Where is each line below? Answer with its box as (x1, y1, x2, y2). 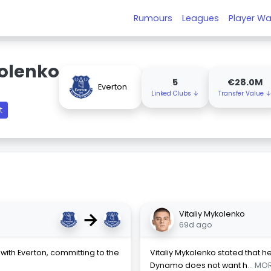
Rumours (134, 11, 173, 24)
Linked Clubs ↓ (151, 89, 199, 98)
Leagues (182, 11, 220, 24)
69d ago (179, 220, 212, 230)
